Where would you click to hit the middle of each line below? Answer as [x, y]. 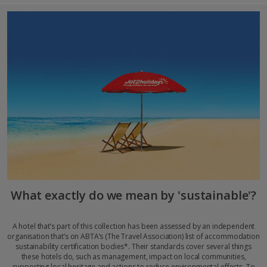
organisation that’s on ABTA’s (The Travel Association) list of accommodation [133, 237]
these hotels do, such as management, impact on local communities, [133, 257]
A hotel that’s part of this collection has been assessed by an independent [133, 226]
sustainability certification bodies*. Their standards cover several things [133, 247]
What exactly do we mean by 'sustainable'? [133, 195]
